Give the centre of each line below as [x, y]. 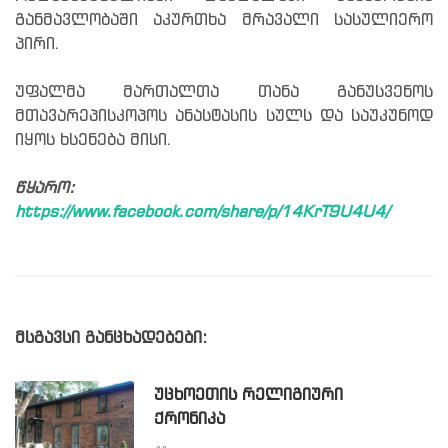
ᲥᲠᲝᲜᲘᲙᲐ [190, 420]
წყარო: [44, 188]
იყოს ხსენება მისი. [93, 140]
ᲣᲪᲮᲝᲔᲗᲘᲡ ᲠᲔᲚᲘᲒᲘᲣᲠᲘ [249, 396]
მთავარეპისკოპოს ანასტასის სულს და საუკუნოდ [224, 116]
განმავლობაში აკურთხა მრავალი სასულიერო [224, 20]
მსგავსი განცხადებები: [111, 338]
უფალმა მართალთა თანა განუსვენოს [224, 92]
